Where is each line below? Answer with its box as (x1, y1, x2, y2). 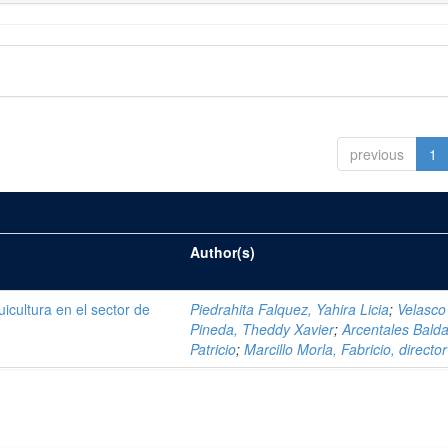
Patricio (190, 339, 237, 359)
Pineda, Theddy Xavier (190, 319, 335, 339)
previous (349, 144, 404, 164)
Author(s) (190, 242, 256, 262)
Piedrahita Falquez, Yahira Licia (190, 299, 390, 319)
